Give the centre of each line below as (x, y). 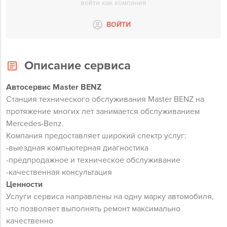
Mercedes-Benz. (35, 124)
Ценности (24, 184)
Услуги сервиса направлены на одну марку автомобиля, (110, 197)
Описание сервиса (78, 66)
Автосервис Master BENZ (54, 87)
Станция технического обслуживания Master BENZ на (105, 99)
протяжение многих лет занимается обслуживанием (103, 111)
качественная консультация (60, 172)
